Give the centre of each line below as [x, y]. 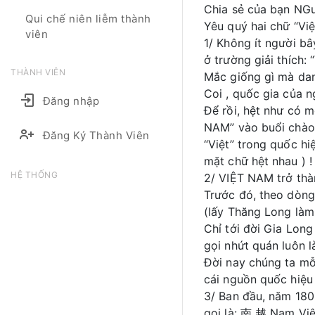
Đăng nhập [71, 101]
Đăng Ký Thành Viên [96, 135]
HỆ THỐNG [34, 175]
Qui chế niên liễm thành [88, 19]
